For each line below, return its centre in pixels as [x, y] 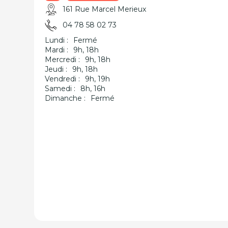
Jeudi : [56, 69]
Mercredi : [63, 60]
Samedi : [60, 89]
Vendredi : [63, 79]
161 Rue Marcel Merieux [105, 9]
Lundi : [57, 40]
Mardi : [57, 50]
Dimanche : [65, 98]
